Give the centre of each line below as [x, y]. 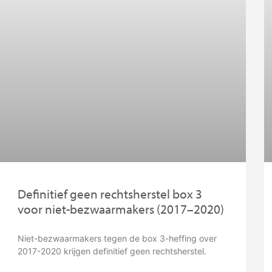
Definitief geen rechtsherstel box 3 [110, 194]
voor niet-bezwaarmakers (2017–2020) [121, 209]
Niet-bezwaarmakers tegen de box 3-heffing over [117, 239]
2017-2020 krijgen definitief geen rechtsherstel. [112, 251]
